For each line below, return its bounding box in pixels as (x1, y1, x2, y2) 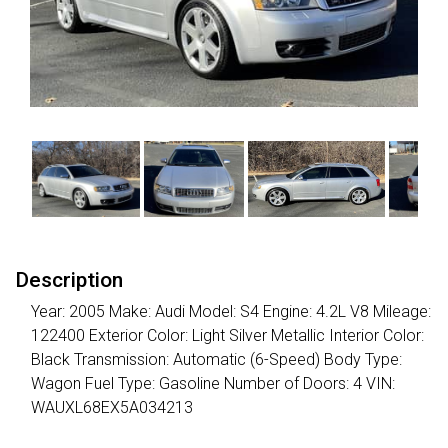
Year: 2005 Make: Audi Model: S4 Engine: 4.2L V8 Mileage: (31, 301, 431, 321)
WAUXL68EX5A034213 (31, 397, 193, 417)
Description (15, 266, 123, 292)
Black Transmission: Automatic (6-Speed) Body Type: (31, 349, 402, 369)
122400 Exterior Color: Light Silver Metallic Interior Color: (31, 325, 424, 345)
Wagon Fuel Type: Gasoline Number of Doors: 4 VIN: (31, 373, 395, 393)
